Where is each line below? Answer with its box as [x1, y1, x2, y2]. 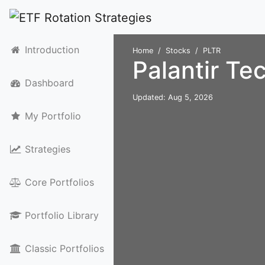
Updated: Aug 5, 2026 [132, 93, 213, 102]
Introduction [24, 44, 79, 56]
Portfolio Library [24, 209, 99, 221]
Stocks [166, 46, 190, 55]
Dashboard [24, 77, 74, 89]
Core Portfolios [24, 176, 94, 188]
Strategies [24, 143, 70, 155]
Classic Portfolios [24, 243, 104, 254]
